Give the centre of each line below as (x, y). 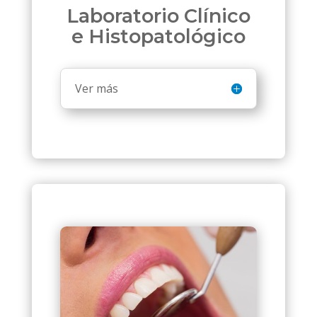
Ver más (96, 88)
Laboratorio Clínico (158, 16)
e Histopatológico (158, 36)
